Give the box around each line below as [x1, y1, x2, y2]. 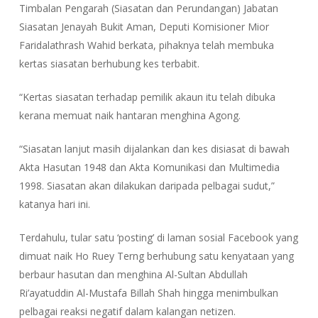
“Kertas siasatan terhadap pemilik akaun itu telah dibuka [18, 90, 275, 104]
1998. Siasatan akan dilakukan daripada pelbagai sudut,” [18, 179, 275, 192]
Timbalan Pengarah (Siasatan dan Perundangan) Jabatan [18, 1, 278, 15]
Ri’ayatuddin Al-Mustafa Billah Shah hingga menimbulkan [18, 286, 278, 300]
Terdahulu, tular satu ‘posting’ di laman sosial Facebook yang [18, 231, 298, 244]
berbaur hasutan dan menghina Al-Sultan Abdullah [18, 268, 248, 281]
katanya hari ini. [18, 197, 90, 211]
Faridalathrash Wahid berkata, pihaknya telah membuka [18, 38, 274, 52]
